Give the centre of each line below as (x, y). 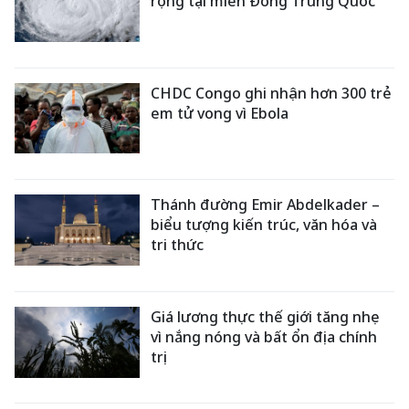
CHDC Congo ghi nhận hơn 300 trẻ (272, 93)
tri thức (178, 245)
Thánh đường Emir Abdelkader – (266, 205)
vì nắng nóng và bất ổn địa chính (264, 336)
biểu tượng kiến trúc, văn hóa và (264, 225)
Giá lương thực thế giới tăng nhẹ (266, 316)
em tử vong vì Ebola (220, 113)
